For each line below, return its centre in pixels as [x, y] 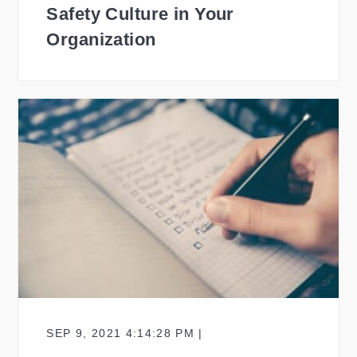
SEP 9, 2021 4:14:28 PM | [125, 334]
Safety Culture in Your [140, 14]
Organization [101, 39]
